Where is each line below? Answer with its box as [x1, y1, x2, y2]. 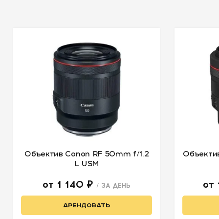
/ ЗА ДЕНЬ [96, 182, 131, 189]
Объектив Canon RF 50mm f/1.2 [24, 149, 149, 158]
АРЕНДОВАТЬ [63, 201, 110, 209]
